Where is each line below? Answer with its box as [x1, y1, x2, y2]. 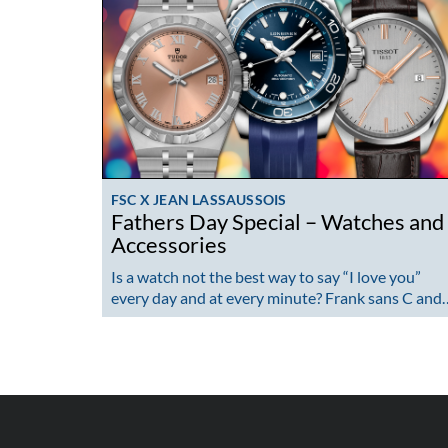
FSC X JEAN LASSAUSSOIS [111, 190, 287, 208]
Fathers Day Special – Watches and [111, 208, 444, 235]
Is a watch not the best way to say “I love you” [111, 266, 421, 286]
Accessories [111, 231, 227, 258]
